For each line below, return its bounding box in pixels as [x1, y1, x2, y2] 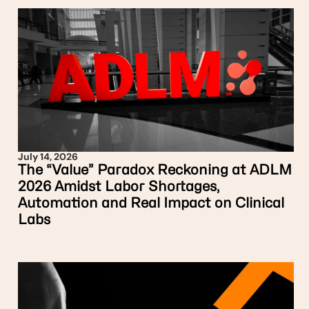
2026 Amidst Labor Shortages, [18, 178, 219, 195]
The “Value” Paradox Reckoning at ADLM [18, 161, 292, 178]
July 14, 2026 [18, 150, 78, 163]
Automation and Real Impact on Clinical [18, 195, 284, 211]
